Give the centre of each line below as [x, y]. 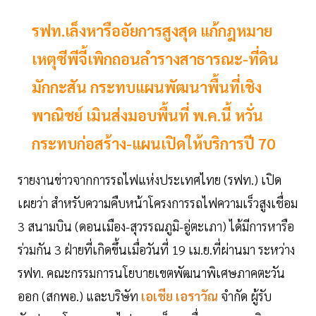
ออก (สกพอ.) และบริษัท [78, 296]
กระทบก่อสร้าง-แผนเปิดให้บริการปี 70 [153, 144]
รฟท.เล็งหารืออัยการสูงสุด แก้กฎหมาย [152, 31]
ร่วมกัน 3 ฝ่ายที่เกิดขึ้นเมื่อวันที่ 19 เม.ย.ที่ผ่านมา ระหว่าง [156, 250]
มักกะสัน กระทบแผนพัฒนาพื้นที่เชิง [147, 87]
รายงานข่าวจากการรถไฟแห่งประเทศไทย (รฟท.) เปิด [150, 180]
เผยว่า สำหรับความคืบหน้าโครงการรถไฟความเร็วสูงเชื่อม [158, 203]
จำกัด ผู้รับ [246, 296]
